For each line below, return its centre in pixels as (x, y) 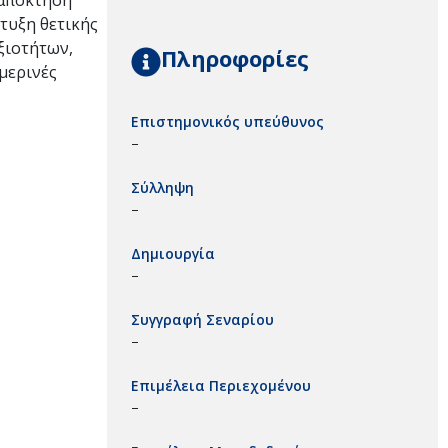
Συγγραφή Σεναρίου (202, 319)
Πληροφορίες (235, 57)
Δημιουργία (173, 253)
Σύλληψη (162, 187)
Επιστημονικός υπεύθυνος (227, 121)
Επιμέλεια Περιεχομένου (221, 385)
